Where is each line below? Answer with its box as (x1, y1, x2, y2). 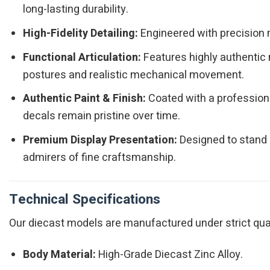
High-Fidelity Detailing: (23, 25, 139, 42)
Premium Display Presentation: (23, 132, 178, 149)
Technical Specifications (9, 189, 160, 209)
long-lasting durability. (23, 1, 129, 18)
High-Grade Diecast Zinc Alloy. (96, 246, 243, 263)
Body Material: (23, 246, 96, 263)
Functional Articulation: (23, 49, 142, 66)
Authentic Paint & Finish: (23, 90, 146, 107)
